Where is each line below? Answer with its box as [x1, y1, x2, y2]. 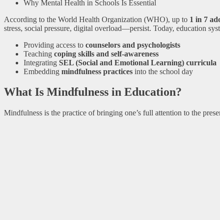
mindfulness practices [61, 67, 133, 76]
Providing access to [24, 40, 85, 49]
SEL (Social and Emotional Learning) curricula [59, 58, 217, 67]
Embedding [24, 67, 61, 76]
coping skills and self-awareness [54, 49, 159, 58]
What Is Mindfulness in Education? [4, 85, 182, 99]
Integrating [24, 58, 59, 67]
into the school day [133, 67, 193, 76]
